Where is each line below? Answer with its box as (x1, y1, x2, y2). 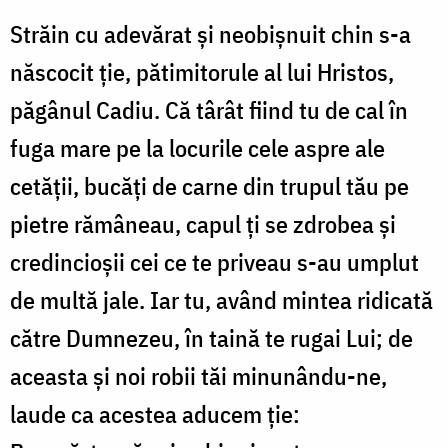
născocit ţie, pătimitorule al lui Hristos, (10, 56, 394, 89)
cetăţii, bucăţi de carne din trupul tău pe (10, 170, 409, 203)
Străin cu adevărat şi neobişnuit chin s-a (10, 18, 411, 51)
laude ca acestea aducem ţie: (10, 398, 300, 431)
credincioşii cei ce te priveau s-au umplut (10, 246, 419, 279)
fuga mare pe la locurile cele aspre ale (10, 132, 385, 165)
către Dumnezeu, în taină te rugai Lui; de (10, 322, 413, 355)
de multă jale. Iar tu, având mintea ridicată (10, 284, 433, 317)
